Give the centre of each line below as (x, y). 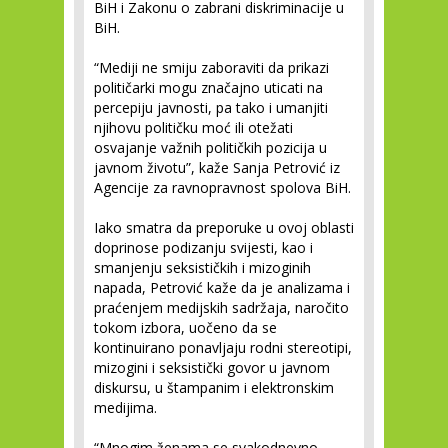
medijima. (125, 407)
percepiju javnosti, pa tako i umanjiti (211, 107)
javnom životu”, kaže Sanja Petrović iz (217, 167)
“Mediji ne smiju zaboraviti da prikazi (211, 67)
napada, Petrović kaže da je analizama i (222, 287)
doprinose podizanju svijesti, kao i (203, 247)
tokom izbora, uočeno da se (185, 327)
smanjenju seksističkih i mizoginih (202, 267)
